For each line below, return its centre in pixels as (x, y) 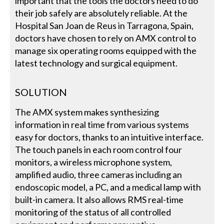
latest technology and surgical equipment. (96, 63)
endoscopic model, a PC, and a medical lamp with (108, 187)
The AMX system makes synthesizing (87, 112)
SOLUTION (41, 92)
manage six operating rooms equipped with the (106, 50)
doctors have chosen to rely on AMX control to (106, 38)
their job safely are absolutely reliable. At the (101, 13)
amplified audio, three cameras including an (99, 174)
